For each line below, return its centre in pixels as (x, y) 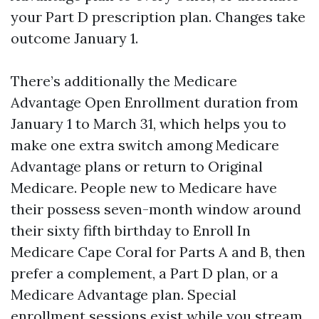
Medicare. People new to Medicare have (144, 188)
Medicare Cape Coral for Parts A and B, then (158, 252)
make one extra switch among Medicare (145, 145)
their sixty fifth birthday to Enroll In (131, 230)
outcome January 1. (74, 38)
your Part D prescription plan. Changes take (158, 17)
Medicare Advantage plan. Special (124, 294)
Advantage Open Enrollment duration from (155, 102)
